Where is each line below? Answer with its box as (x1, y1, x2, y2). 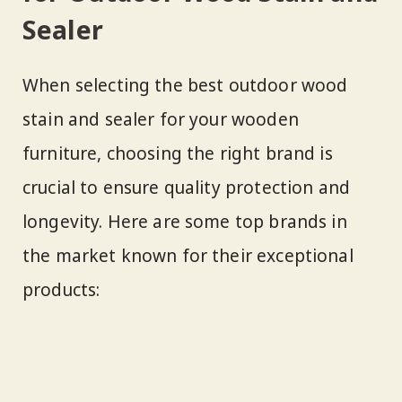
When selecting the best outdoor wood (22, 73, 348, 97)
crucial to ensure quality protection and (22, 175, 351, 199)
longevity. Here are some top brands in (22, 209, 347, 233)
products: (22, 277, 100, 301)
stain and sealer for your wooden (22, 107, 299, 131)
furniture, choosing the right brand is (22, 141, 333, 165)
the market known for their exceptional (22, 243, 354, 267)
